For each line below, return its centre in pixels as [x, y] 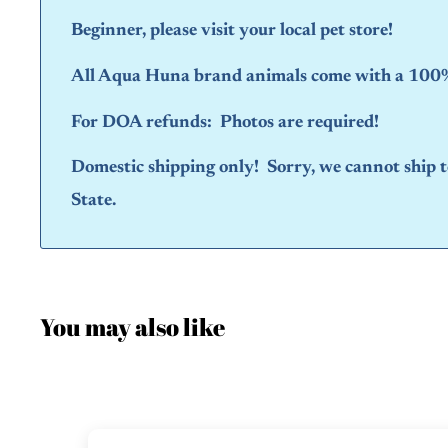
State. [93, 201]
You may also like [132, 327]
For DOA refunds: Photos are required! [225, 122]
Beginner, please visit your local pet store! [232, 31]
